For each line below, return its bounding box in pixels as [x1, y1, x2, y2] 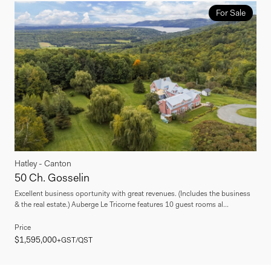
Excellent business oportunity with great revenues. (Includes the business [15, 188, 250, 198]
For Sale [215, 7, 246, 18]
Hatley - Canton [15, 157, 71, 169]
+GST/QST [57, 235, 93, 245]
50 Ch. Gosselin [15, 170, 90, 185]
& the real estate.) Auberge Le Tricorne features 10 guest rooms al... [15, 199, 229, 209]
